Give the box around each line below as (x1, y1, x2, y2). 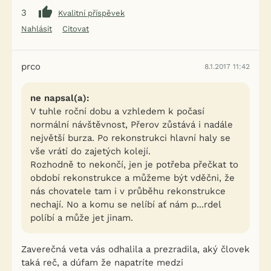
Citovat (62, 24, 89, 33)
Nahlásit (21, 24, 52, 33)
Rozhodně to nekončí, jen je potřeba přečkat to (30, 159, 238, 170)
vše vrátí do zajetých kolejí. (30, 146, 151, 157)
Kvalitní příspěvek (58, 8, 125, 18)
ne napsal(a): (30, 93, 90, 103)
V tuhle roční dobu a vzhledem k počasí (30, 106, 204, 117)
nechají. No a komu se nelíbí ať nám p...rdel (30, 199, 221, 210)
